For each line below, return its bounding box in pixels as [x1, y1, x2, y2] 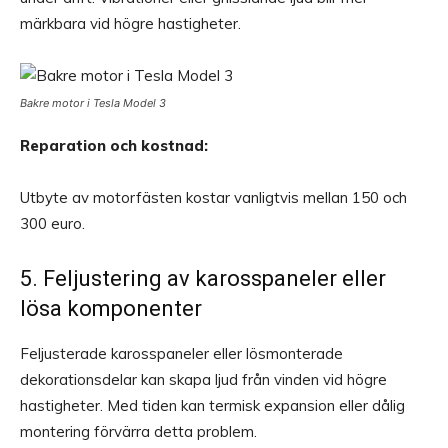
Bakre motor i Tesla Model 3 [20, 96, 166, 111]
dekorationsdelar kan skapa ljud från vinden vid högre [20, 370, 387, 390]
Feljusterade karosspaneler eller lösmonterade [20, 344, 343, 364]
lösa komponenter [20, 296, 202, 322]
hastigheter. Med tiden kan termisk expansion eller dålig [20, 396, 405, 416]
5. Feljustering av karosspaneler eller [20, 266, 386, 292]
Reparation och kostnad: [20, 136, 208, 156]
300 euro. [20, 214, 85, 234]
